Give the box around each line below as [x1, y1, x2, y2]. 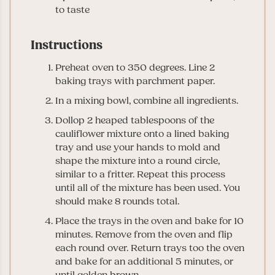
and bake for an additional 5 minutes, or [55, 255, 233, 268]
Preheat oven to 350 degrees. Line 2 [55, 61, 215, 74]
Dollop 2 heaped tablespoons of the [55, 114, 214, 126]
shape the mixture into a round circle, [55, 154, 220, 167]
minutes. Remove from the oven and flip [55, 228, 233, 241]
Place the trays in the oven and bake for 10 [55, 214, 244, 227]
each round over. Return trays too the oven [55, 241, 244, 254]
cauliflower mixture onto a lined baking [55, 127, 229, 140]
